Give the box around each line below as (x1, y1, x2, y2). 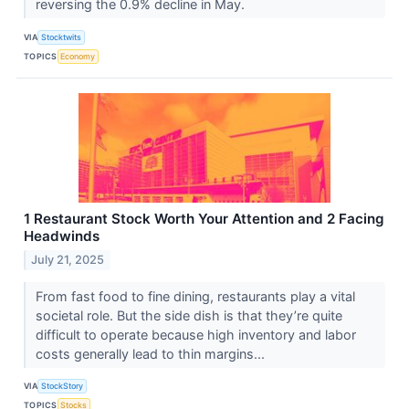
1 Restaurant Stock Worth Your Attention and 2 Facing (24, 210, 384, 228)
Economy (60, 50, 96, 61)
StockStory (41, 381, 84, 392)
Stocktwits (41, 31, 82, 42)
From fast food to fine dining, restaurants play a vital (35, 288, 355, 304)
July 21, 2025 (31, 252, 105, 267)
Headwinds (24, 227, 100, 246)
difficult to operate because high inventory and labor (35, 326, 356, 342)
